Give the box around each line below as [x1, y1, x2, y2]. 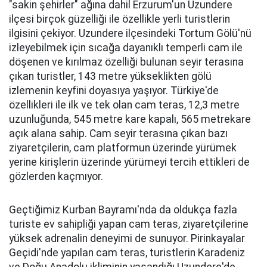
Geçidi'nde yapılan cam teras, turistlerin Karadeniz [9, 247, 245, 259]
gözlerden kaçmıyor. [9, 170, 103, 182]
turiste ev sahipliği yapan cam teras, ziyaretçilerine [9, 218, 249, 230]
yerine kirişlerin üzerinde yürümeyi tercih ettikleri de [9, 156, 250, 168]
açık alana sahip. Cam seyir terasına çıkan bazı [9, 128, 228, 139]
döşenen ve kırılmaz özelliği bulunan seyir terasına [9, 56, 244, 68]
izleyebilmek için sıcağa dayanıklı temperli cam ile [9, 42, 243, 54]
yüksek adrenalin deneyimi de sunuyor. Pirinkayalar [9, 232, 245, 244]
